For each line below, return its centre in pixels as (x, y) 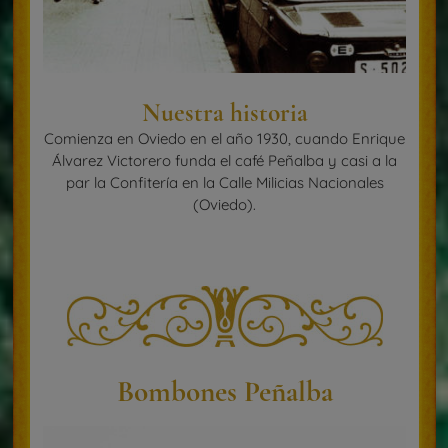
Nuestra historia (224, 113)
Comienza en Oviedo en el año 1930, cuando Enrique (224, 139)
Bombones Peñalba (224, 392)
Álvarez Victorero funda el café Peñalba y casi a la (224, 161)
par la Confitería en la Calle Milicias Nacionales (224, 183)
